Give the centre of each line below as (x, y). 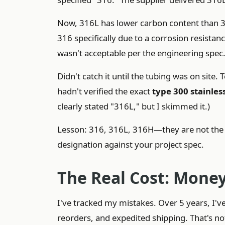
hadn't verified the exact (105, 91)
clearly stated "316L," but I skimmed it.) (134, 106)
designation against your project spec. (131, 144)
